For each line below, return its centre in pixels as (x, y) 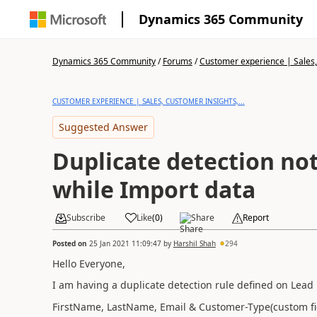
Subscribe (86, 218)
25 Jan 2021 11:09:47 (125, 243)
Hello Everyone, (88, 263)
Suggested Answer (103, 127)
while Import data (154, 189)
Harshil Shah (194, 243)
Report (255, 218)
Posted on (70, 243)
